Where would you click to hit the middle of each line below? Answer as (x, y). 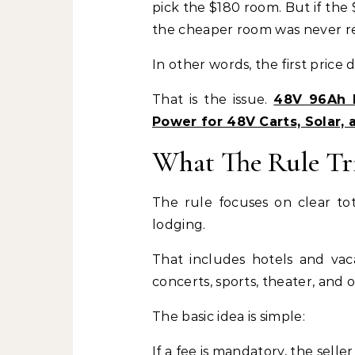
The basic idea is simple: (229, 317)
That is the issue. (213, 99)
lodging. (179, 225)
